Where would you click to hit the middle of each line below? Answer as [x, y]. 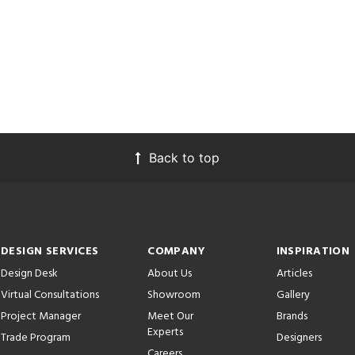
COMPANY [177, 252]
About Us [170, 274]
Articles [294, 274]
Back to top [184, 158]
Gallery [293, 295]
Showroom [174, 295]
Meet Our [171, 317]
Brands [292, 317]
